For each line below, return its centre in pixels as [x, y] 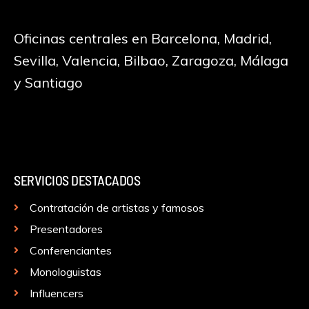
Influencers [56, 293]
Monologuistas [65, 271]
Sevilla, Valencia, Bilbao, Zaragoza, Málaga [151, 60]
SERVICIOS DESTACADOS [77, 180]
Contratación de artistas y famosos [117, 207]
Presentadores [66, 229]
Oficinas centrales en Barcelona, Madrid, [143, 38]
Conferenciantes [70, 250]
